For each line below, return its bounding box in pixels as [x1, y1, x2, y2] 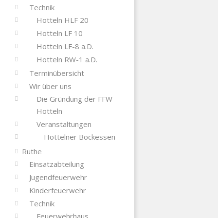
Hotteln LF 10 [36, 28, 83, 38]
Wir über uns [29, 81, 72, 91]
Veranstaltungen [36, 119, 91, 129]
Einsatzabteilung [29, 159, 84, 169]
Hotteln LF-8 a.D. [36, 41, 93, 51]
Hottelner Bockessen [43, 131, 115, 142]
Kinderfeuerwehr [29, 185, 86, 195]
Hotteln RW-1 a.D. [36, 54, 97, 64]
